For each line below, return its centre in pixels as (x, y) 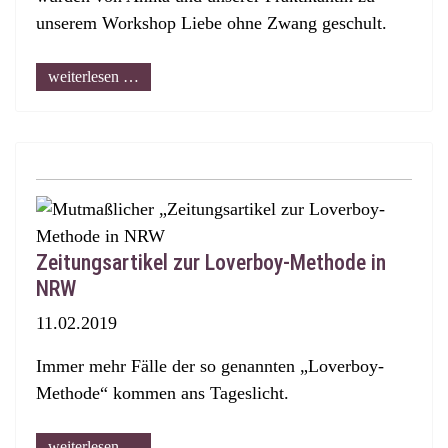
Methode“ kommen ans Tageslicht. (162, 393)
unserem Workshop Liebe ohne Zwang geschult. (211, 23)
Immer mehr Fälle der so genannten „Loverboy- (210, 366)
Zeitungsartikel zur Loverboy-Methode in (211, 262)
